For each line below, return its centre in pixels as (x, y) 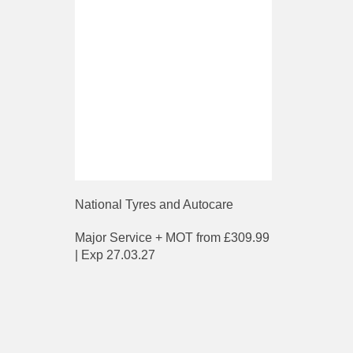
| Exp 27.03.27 (115, 255)
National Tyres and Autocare (154, 204)
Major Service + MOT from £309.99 (172, 237)
